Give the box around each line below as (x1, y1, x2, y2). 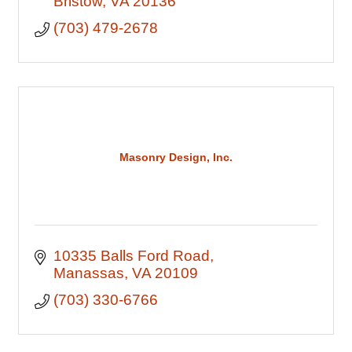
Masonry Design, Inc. (119, 150, 233, 163)
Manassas (53, 265, 124, 281)
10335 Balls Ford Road (53, 247, 210, 264)
